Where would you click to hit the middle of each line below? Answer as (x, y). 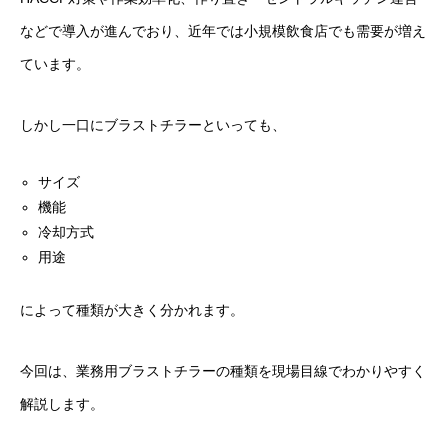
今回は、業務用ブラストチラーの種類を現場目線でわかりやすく (223, 371)
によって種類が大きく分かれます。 (132, 310)
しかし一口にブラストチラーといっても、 (153, 125)
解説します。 (62, 404)
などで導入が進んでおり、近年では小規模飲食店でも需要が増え (223, 31)
